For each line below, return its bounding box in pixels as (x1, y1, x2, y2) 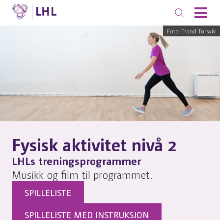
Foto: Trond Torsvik (167, 27, 216, 35)
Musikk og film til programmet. (12, 166, 152, 181)
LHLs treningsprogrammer (12, 153, 141, 167)
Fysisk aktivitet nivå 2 (12, 132, 177, 155)
